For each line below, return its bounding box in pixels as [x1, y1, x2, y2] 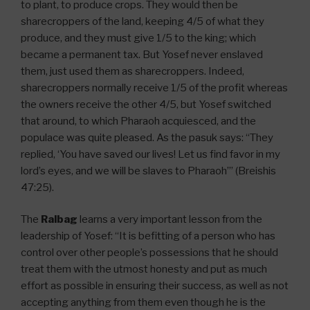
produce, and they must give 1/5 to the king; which [21, 31, 256, 44]
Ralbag [41, 213, 77, 226]
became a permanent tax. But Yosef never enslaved [21, 48, 263, 61]
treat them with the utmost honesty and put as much [21, 263, 267, 276]
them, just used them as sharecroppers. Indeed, [21, 64, 244, 77]
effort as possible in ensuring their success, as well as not [21, 280, 289, 293]
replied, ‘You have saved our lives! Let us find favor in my [21, 147, 280, 161]
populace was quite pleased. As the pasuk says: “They [21, 131, 273, 144]
